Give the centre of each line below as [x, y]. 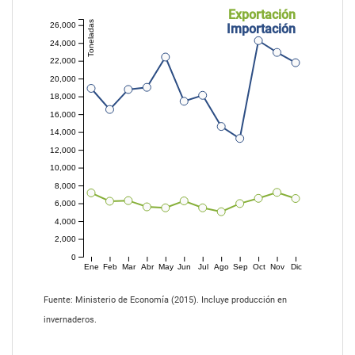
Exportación [262, 14]
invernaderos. [70, 320]
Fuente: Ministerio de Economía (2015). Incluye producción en [165, 300]
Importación [261, 29]
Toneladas [91, 38]
